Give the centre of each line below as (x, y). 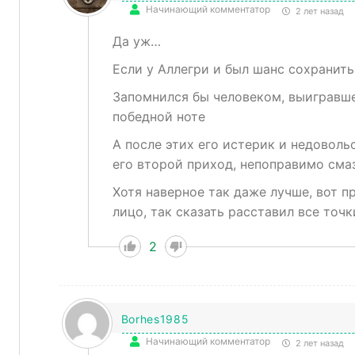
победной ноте (158, 117)
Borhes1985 (155, 319)
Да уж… (136, 42)
